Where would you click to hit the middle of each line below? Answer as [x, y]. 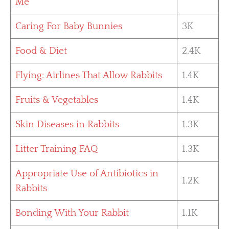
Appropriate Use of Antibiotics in [87, 174]
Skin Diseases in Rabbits [67, 125]
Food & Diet [41, 51]
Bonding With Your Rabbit [72, 213]
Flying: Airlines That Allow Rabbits [89, 76]
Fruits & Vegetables [57, 100]
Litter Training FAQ [57, 149]
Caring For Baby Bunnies [69, 27]
